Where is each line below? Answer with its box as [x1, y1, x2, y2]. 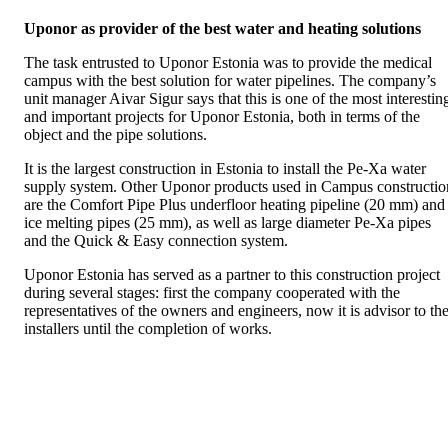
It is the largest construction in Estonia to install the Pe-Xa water [24, 160, 426, 177]
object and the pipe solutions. [24, 126, 207, 143]
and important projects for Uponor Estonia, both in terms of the [24, 108, 420, 125]
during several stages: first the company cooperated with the [24, 284, 400, 301]
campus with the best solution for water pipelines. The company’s [24, 72, 436, 89]
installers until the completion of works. [24, 320, 272, 337]
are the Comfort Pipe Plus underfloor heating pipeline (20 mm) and [24, 196, 445, 213]
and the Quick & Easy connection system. [24, 232, 288, 249]
